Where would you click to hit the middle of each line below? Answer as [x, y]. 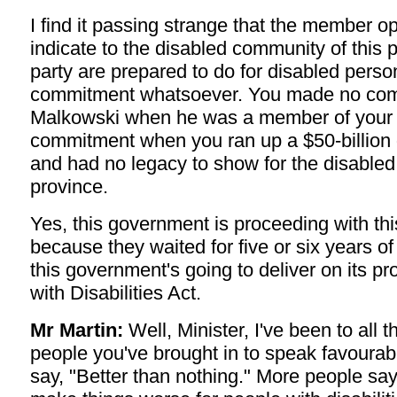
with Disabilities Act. [116, 293]
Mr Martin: [77, 331]
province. [69, 187]
